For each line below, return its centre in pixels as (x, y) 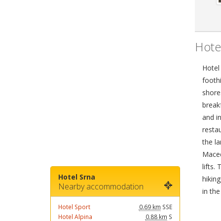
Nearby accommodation (101, 186)
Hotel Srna (77, 177)
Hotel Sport (74, 207)
